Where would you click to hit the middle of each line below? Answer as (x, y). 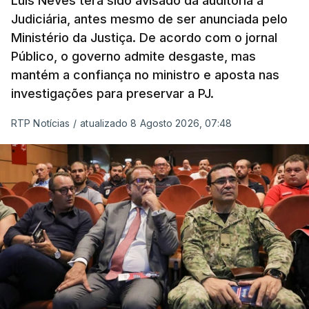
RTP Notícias (41, 123)
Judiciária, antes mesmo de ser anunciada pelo (149, 19)
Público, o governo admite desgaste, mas (133, 56)
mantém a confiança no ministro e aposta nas (145, 75)
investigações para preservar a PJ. (112, 93)
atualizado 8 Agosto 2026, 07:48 (156, 123)
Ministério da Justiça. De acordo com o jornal (144, 38)
